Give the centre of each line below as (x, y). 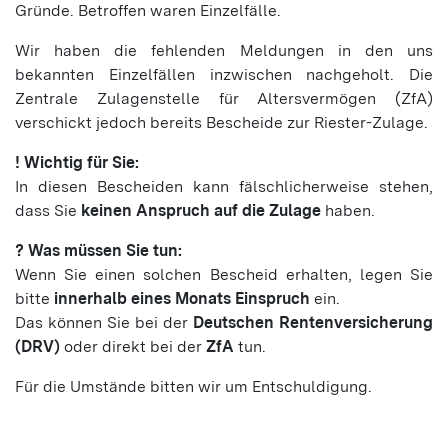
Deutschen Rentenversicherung (313, 322)
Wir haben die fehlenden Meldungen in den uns (224, 50)
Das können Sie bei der (104, 322)
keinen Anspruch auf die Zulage (201, 210)
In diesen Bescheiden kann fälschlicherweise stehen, (224, 186)
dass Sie (48, 210)
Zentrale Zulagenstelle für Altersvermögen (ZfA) (224, 98)
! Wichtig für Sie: (79, 162)
